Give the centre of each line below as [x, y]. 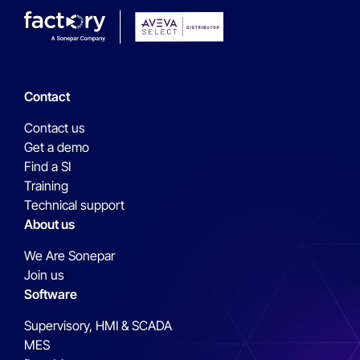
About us [49, 224]
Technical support [74, 205]
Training [46, 186]
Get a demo [57, 147]
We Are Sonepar [70, 256]
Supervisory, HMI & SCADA [98, 325]
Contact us [55, 128]
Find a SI [47, 166]
